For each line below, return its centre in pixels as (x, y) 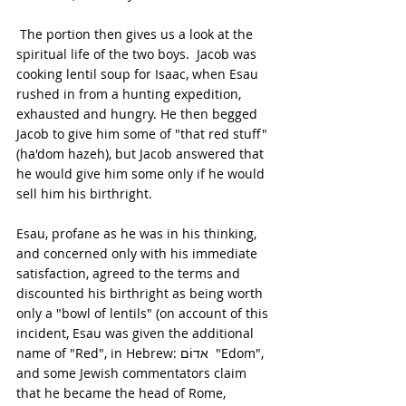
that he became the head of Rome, (123, 393)
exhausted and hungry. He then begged (139, 114)
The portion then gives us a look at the (136, 34)
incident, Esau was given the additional (137, 333)
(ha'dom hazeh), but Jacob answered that (142, 154)
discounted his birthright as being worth (141, 294)
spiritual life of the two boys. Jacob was (138, 54)
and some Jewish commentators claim (133, 373)
